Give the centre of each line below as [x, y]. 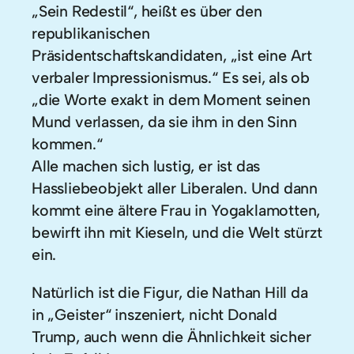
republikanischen [91, 34]
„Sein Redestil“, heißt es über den [147, 11]
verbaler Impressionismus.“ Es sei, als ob [171, 78]
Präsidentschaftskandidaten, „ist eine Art [172, 56]
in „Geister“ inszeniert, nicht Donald [154, 314]
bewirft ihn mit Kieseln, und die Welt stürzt [177, 233]
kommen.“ [67, 144]
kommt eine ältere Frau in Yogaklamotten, [176, 211]
